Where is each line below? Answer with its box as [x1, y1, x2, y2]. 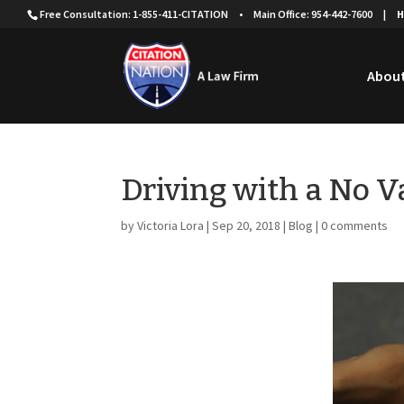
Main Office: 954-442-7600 [253, 7, 372, 21]
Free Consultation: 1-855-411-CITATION [40, 7, 228, 21]
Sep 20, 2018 [212, 217, 281, 234]
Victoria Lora [137, 217, 205, 234]
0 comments [321, 217, 389, 234]
